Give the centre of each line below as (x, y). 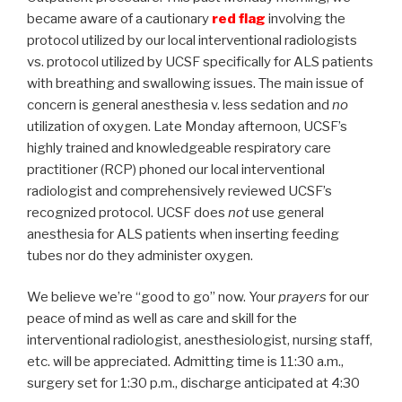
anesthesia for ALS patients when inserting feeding (183, 234)
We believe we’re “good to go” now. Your (153, 297)
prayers (302, 297)
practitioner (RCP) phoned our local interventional (176, 169)
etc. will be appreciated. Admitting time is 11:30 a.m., (185, 362)
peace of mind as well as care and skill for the (162, 319)
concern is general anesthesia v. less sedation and (179, 105)
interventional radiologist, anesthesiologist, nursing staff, (200, 341)
